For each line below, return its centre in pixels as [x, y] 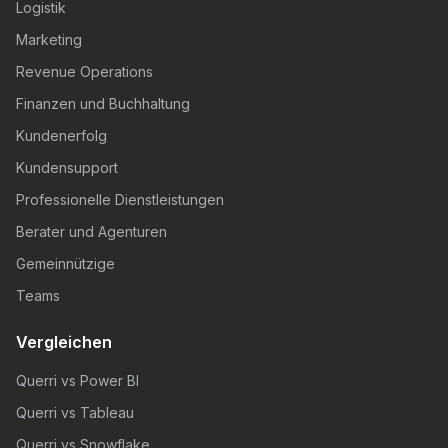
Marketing [49, 39]
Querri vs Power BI [77, 380]
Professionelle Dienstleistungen [120, 199]
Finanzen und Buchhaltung [103, 103]
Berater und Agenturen [91, 231]
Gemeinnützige [65, 263]
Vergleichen [64, 342]
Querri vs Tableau [75, 412]
